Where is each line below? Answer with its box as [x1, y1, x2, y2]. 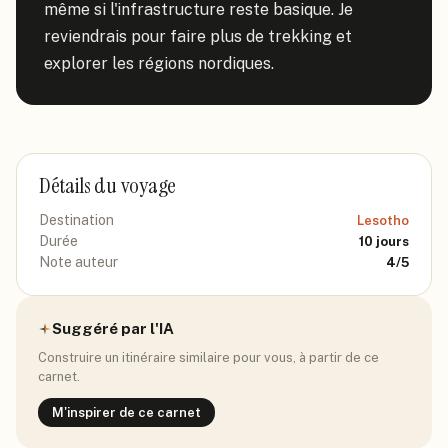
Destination [39, 212, 114, 228]
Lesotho [357, 213, 409, 228]
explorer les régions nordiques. [44, 54, 274, 73]
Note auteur [39, 254, 118, 270]
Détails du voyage [39, 171, 177, 200]
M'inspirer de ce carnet [52, 405, 201, 420]
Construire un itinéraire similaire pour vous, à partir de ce [38, 350, 379, 365]
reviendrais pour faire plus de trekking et [44, 27, 352, 46]
